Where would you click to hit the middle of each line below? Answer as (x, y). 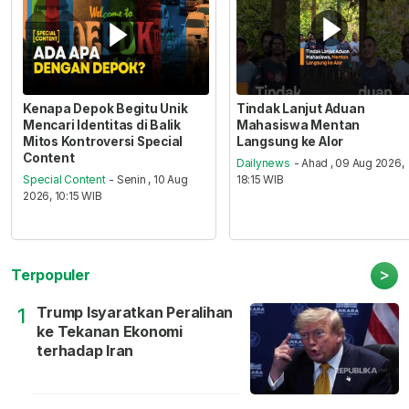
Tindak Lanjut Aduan (300, 108)
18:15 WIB (260, 180)
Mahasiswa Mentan (298, 125)
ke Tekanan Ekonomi (110, 332)
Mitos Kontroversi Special (103, 141)
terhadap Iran (85, 351)
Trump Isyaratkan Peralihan (135, 313)
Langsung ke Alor (290, 141)
